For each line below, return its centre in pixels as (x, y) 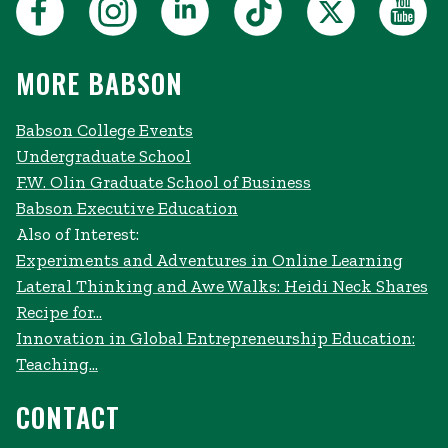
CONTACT (68, 417)
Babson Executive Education (127, 207)
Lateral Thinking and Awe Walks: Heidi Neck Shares (222, 285)
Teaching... (57, 363)
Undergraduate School (103, 155)
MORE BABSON (99, 84)
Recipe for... (59, 311)
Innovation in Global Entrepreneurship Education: (215, 337)
